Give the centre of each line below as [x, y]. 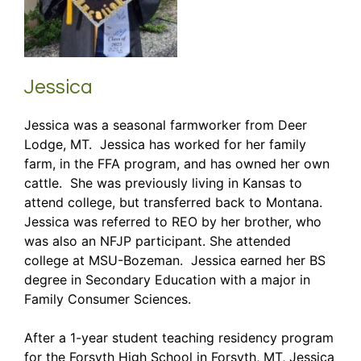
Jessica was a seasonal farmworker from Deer [166, 124]
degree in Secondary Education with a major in [167, 279]
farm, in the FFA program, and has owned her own [177, 163]
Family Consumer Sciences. [108, 299]
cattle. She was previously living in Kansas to [163, 183]
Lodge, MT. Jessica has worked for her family [165, 144]
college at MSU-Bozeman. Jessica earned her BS [175, 260]
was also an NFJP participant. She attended [158, 241]
